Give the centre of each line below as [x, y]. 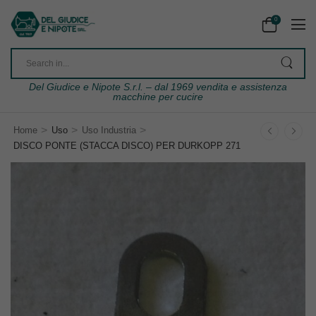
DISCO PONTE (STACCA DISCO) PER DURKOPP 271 [127, 146]
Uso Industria [109, 130]
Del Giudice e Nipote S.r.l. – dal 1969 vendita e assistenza [158, 87]
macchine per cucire [158, 97]
